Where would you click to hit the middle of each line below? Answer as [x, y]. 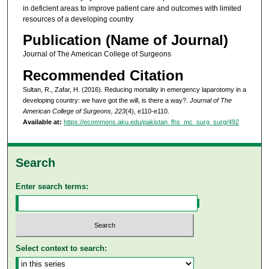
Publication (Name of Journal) [125, 40]
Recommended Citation [103, 75]
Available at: [42, 122]
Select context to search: [62, 248]
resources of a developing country [78, 19]
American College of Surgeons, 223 [74, 111]
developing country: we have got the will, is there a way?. [106, 100]
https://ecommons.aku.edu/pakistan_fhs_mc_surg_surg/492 [151, 122]
